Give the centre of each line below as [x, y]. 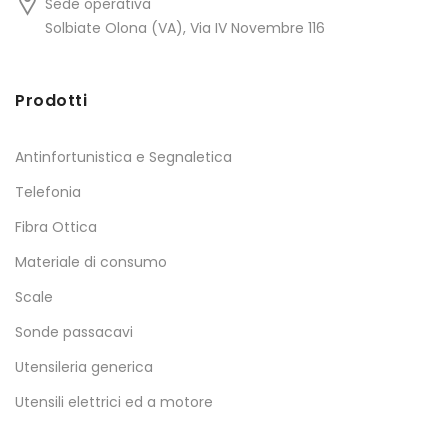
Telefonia [48, 192]
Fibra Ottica [56, 227]
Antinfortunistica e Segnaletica [123, 157]
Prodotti [51, 101]
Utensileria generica [84, 367]
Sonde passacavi [74, 332]
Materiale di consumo [91, 262]
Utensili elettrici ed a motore [114, 402]
